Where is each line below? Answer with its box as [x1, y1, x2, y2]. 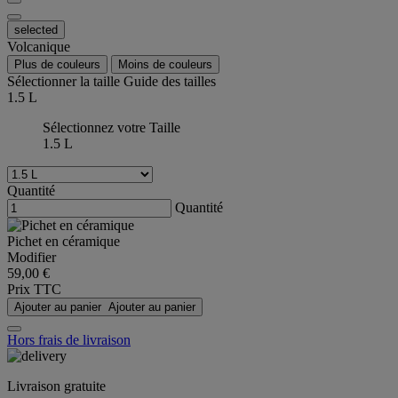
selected [14, 23, 58, 37]
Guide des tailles [123, 74, 216, 90]
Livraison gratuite [7, 378, 106, 394]
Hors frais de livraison [7, 332, 131, 348]
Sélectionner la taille [7, 74, 123, 90]
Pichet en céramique [7, 234, 120, 250]
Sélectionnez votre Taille [43, 120, 180, 136]
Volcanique [7, 39, 70, 55]
